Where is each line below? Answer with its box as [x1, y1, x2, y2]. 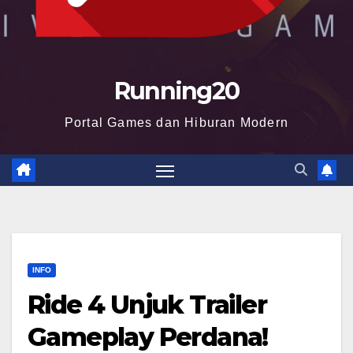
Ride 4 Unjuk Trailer [28, 289, 266, 321]
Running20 [113, 76, 240, 106]
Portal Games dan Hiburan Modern [64, 116, 289, 129]
